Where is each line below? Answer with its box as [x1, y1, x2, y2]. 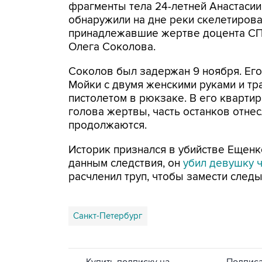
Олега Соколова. [68, 40, 156, 54]
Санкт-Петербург [73, 211, 143, 221]
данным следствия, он [68, 157, 183, 170]
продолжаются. [68, 119, 147, 132]
